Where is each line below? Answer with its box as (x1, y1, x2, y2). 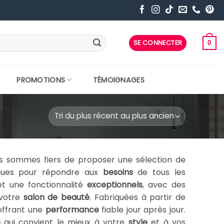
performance (45, 203, 99, 215)
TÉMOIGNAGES (92, 74, 144, 85)
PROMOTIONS (16, 74, 65, 85)
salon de (23, 191, 58, 203)
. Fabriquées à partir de (89, 191, 186, 203)
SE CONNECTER (133, 38, 182, 47)
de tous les (132, 166, 186, 178)
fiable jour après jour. (98, 203, 186, 215)
